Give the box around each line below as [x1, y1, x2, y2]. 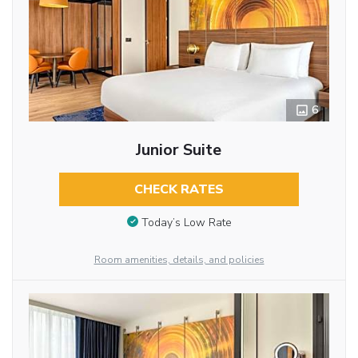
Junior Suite [136, 139, 222, 161]
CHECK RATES [133, 181, 224, 198]
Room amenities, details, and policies [93, 253, 265, 266]
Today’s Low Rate [141, 214, 232, 230]
